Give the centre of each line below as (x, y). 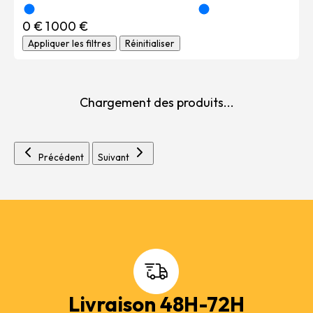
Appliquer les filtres (70, 43)
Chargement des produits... (156, 102)
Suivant (115, 157)
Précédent (61, 157)
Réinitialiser (150, 43)
